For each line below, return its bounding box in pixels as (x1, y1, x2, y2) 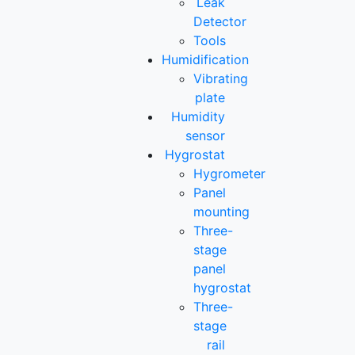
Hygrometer (193, 165, 266, 181)
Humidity (170, 108, 225, 124)
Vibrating (193, 70, 249, 86)
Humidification (162, 51, 250, 67)
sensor (185, 127, 225, 143)
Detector (193, 13, 247, 29)
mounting (193, 203, 250, 219)
